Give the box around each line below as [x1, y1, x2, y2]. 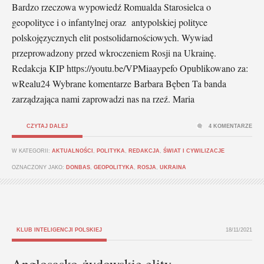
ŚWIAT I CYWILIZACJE [163, 147, 225, 154]
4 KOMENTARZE [209, 123, 252, 129]
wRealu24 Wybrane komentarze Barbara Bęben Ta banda [12, 77, 226, 90]
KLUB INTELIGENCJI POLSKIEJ [16, 226, 102, 233]
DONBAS [66, 164, 90, 170]
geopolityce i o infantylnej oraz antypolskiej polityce [12, 15, 207, 28]
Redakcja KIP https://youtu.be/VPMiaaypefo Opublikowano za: [12, 61, 248, 74]
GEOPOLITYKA [94, 164, 134, 170]
